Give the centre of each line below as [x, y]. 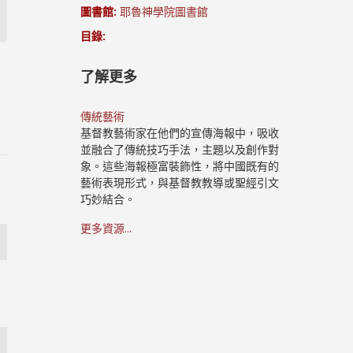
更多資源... [106, 228]
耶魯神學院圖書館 [164, 11]
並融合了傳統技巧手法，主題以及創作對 [180, 149]
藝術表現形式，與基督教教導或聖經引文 [180, 182]
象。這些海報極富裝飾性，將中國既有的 [180, 166]
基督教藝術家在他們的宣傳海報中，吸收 [180, 133]
